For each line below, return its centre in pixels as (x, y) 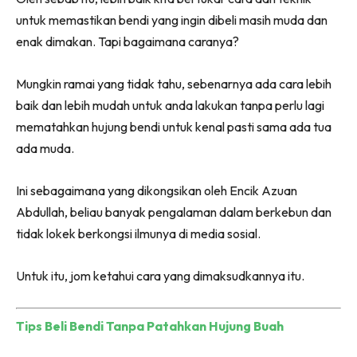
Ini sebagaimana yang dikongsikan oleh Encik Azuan (157, 190)
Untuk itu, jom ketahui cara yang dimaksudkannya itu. (160, 275)
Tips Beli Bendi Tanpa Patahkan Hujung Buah (150, 326)
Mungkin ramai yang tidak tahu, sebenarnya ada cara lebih (174, 83)
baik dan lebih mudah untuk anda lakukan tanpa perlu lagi (170, 105)
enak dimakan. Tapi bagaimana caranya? (127, 41)
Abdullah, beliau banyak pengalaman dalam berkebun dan (174, 212)
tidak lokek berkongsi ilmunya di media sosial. (138, 233)
